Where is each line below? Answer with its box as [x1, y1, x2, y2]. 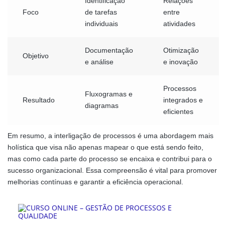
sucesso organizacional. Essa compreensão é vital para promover [8, 166, 217, 175]
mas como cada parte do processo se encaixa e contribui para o [8, 155, 212, 163]
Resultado [23, 96, 55, 104]
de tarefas [85, 8, 117, 17]
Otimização [163, 46, 199, 55]
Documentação [85, 46, 133, 55]
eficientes [163, 107, 193, 116]
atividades [163, 20, 195, 28]
